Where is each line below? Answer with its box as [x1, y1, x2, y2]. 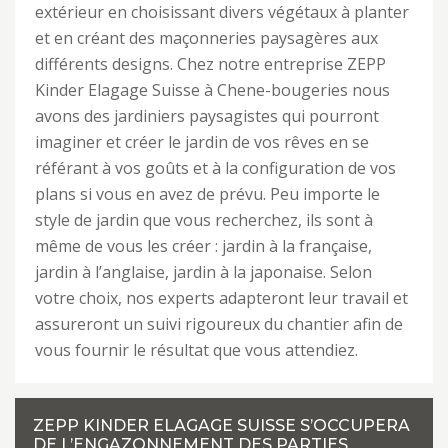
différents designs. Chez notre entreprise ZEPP [35, 53, 386, 75]
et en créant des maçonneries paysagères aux [35, 27, 378, 49]
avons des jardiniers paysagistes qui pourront [35, 105, 379, 127]
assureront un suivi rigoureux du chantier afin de [35, 313, 403, 335]
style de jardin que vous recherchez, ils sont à [35, 209, 373, 231]
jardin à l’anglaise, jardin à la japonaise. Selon [35, 261, 372, 283]
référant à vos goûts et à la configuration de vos [35, 157, 396, 179]
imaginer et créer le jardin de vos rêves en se [35, 131, 369, 153]
